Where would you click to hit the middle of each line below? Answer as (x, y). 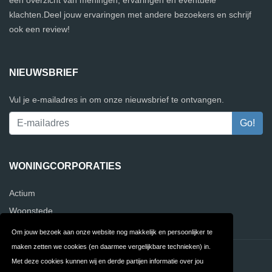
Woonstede (31, 211)
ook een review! (39, 29)
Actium (22, 193)
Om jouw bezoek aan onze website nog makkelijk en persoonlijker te (112, 232)
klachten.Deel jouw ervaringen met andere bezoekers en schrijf (130, 15)
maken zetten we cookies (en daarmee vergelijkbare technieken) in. (111, 246)
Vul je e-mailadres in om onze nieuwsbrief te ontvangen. (117, 100)
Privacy (199, 257)
